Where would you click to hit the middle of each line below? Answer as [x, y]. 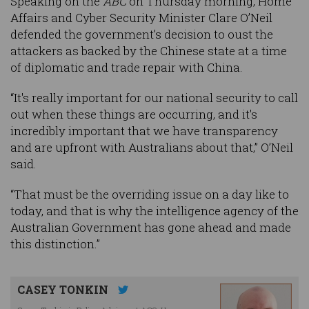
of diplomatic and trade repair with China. [127, 68]
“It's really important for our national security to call [154, 98]
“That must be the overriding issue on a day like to [150, 195]
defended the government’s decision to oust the [142, 34]
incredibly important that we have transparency [144, 131]
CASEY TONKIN [64, 290]
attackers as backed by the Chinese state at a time [149, 51]
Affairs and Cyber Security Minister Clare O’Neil [141, 18]
